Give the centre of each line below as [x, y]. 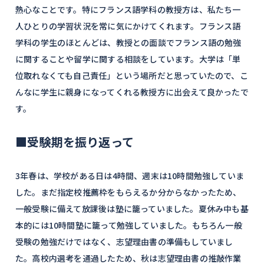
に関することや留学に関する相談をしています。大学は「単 [128, 59]
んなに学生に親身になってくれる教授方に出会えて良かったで [132, 92]
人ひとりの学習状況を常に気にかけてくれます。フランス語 [128, 26]
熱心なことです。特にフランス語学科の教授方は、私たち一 [128, 9]
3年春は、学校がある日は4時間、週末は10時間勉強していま [130, 176]
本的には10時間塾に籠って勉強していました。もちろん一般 [129, 225]
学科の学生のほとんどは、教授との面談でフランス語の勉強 [128, 42]
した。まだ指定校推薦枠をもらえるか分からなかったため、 [128, 192]
